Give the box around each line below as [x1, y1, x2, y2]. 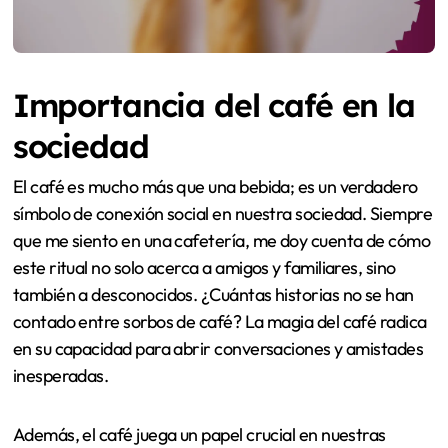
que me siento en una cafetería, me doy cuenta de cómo [12, 229, 431, 253]
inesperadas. [12, 364, 109, 388]
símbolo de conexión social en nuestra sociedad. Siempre [12, 202, 433, 226]
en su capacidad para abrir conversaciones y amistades [12, 337, 424, 361]
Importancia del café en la [12, 85, 415, 126]
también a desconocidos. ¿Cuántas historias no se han [12, 283, 414, 307]
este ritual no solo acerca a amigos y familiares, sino [12, 256, 396, 280]
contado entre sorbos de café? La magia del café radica [12, 310, 427, 334]
